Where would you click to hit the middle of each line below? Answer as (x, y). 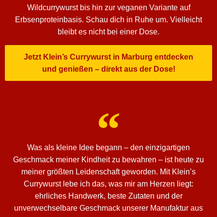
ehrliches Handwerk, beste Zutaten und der (108, 196)
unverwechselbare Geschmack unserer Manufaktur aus (108, 208)
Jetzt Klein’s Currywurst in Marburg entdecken (108, 57)
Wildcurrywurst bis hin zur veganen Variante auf (108, 8)
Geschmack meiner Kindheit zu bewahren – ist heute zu (108, 159)
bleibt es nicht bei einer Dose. (108, 32)
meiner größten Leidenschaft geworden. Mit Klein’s (108, 171)
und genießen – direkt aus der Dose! (108, 69)
